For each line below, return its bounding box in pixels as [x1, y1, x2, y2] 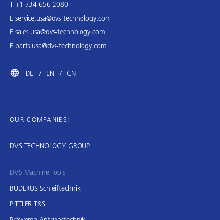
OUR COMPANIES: [10, 115, 70, 123]
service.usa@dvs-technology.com [15, 13, 111, 23]
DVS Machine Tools [10, 167, 65, 177]
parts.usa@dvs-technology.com [15, 41, 107, 50]
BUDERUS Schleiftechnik [10, 183, 81, 192]
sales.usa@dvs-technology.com [15, 27, 105, 36]
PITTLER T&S [10, 199, 45, 208]
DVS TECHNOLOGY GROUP [10, 141, 90, 150]
